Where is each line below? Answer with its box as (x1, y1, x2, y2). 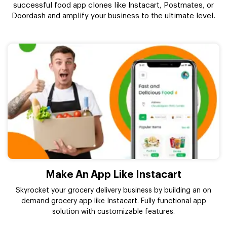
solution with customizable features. (52, 208, 175, 215)
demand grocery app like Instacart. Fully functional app (21, 197, 206, 205)
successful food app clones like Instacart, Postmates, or (13, 2, 214, 10)
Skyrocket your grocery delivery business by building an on (16, 186, 211, 194)
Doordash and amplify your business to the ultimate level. (12, 12, 215, 20)
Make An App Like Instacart (46, 169, 181, 180)
